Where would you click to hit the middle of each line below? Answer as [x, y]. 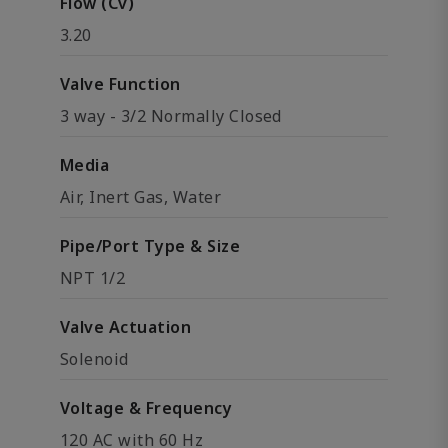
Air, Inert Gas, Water [141, 197]
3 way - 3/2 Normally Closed [171, 116]
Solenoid [94, 359]
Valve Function [120, 84]
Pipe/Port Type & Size [150, 246]
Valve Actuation [126, 327]
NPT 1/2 [93, 278]
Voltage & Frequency [146, 408]
